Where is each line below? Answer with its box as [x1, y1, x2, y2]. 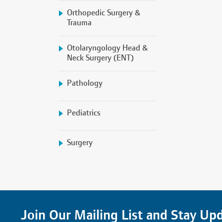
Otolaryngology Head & [66, 44, 148, 53]
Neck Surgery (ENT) [66, 54, 134, 62]
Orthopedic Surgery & [66, 8, 140, 17]
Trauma [66, 18, 92, 27]
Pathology [66, 79, 103, 88]
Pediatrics [66, 109, 101, 117]
